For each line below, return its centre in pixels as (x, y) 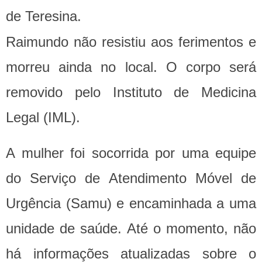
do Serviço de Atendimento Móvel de (131, 178)
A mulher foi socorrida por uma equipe (131, 153)
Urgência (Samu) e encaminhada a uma (131, 204)
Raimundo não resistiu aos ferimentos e (131, 42)
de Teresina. (46, 16)
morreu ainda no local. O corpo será (131, 67)
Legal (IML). (43, 118)
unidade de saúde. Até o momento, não (131, 229)
